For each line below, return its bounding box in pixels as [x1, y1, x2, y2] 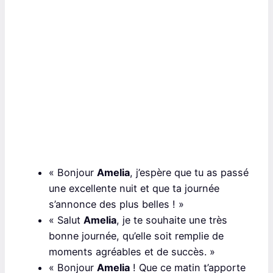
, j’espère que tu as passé [130, 166, 249, 179]
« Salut [49, 213, 83, 226]
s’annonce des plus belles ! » [49, 197, 184, 210]
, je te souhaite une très [116, 213, 227, 226]
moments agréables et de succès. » [49, 245, 215, 258]
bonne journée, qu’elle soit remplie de [49, 229, 224, 242]
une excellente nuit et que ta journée [49, 182, 219, 194]
